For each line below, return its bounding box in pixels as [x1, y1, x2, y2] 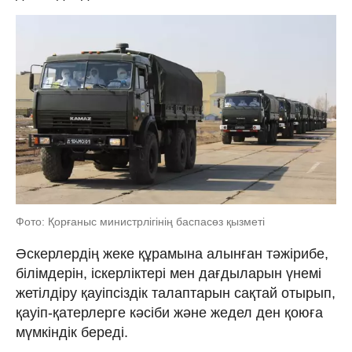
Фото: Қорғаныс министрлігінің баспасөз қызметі [16, 214, 265, 228]
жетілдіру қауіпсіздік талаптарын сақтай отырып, [16, 284, 335, 301]
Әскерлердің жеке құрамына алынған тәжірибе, [16, 245, 328, 262]
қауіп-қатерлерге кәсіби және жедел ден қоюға [16, 304, 323, 321]
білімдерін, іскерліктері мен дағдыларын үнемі [16, 265, 321, 281]
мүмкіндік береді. [16, 324, 128, 340]
